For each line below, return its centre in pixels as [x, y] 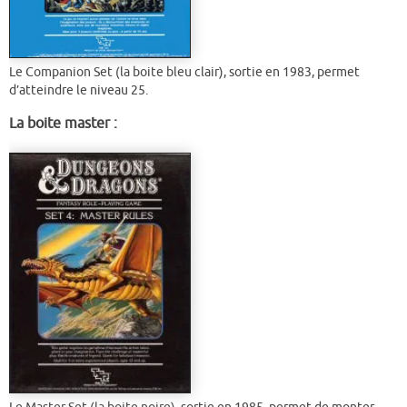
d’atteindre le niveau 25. [79, 91]
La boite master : [63, 123]
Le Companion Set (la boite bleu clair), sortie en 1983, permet [184, 73]
